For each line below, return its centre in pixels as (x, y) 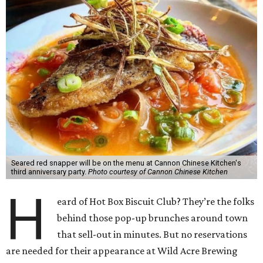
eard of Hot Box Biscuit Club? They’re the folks (156, 201)
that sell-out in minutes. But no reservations (152, 234)
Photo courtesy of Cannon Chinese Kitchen (158, 172)
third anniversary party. (49, 172)
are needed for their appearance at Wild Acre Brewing (122, 251)
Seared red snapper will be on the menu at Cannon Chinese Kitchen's (126, 163)
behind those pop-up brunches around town (153, 218)
